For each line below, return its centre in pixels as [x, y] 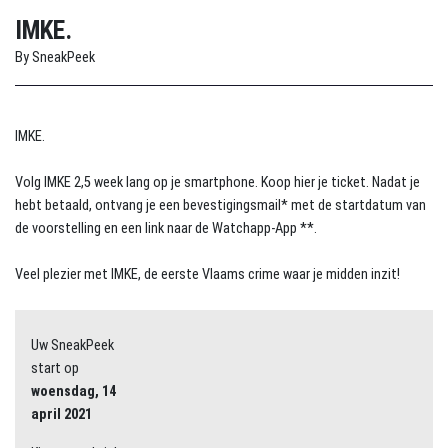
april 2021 [61, 414]
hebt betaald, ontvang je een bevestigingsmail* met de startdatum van [220, 205]
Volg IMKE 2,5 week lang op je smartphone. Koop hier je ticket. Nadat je [217, 182]
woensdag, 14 [73, 391]
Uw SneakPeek [72, 345]
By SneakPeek [55, 57]
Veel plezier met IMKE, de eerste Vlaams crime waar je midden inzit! [207, 274]
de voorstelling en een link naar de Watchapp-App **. [166, 228]
